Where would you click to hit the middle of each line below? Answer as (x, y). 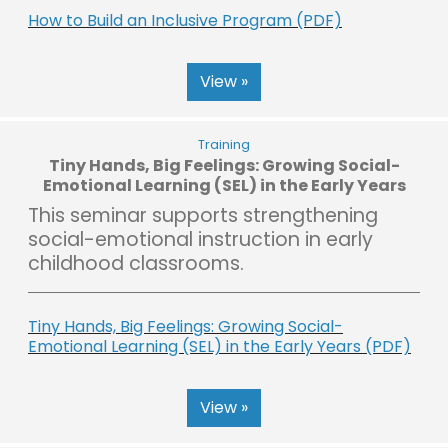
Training (224, 144)
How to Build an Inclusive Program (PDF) (185, 20)
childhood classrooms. (136, 263)
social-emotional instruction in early (200, 239)
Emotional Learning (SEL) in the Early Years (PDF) (219, 346)
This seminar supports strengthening (203, 215)
